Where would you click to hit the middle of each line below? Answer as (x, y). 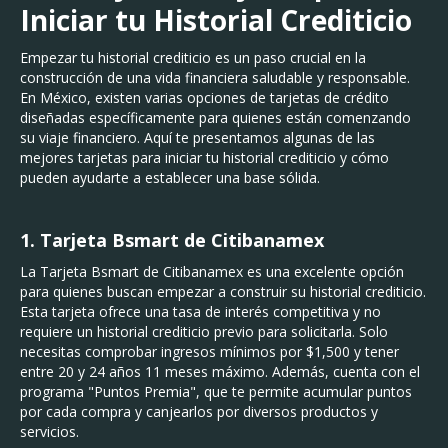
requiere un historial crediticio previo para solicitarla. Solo (204, 331)
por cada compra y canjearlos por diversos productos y (199, 411)
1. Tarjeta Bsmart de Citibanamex (172, 240)
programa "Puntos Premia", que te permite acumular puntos (216, 391)
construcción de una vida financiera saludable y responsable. (215, 77)
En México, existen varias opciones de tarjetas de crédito (204, 97)
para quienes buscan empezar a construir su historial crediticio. (223, 291)
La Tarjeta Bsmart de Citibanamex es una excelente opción (212, 271)
